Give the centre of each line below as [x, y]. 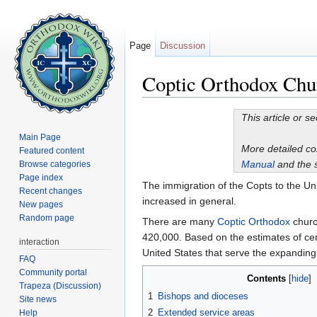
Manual [258, 165]
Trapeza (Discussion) [60, 286]
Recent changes [51, 191]
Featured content [52, 150]
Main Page [40, 137]
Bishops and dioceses [203, 296]
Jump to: [163, 103]
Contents [266, 279]
